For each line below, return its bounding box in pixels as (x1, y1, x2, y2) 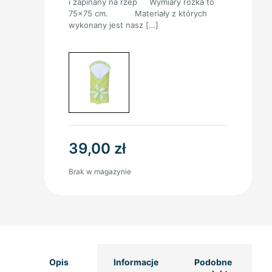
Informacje (113, 256, 158, 267)
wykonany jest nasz (69, 19, 143, 30)
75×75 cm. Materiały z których (69, 8, 207, 18)
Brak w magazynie (69, 166, 131, 176)
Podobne (194, 256, 233, 267)
